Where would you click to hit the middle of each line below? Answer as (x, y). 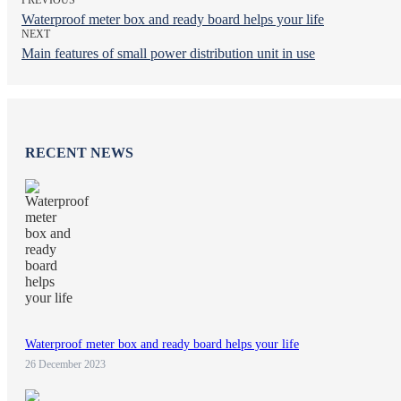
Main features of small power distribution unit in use (168, 53)
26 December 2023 (65, 365)
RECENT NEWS (79, 152)
